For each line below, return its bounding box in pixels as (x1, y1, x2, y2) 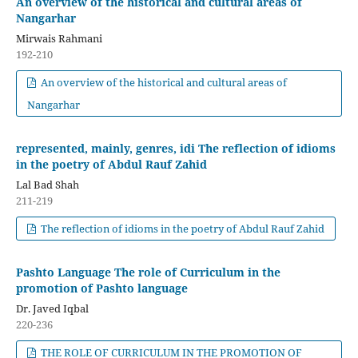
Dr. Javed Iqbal (15, 301, 89, 316)
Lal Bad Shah (15, 177, 79, 193)
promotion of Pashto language (15, 280, 188, 296)
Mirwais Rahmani (15, 31, 102, 46)
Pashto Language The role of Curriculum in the (15, 265, 280, 280)
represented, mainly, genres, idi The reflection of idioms (15, 141, 336, 157)
